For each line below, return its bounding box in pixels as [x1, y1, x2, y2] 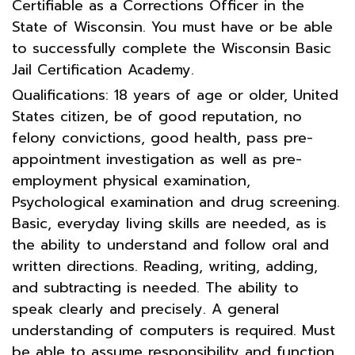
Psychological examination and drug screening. [12, 190, 340, 213]
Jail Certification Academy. [12, 58, 194, 81]
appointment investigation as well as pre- [12, 147, 302, 170]
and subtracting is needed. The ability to [12, 276, 299, 299]
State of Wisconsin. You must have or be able [12, 15, 333, 38]
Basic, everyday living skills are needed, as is [12, 212, 326, 235]
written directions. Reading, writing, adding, [12, 254, 318, 277]
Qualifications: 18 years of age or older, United [12, 83, 338, 106]
